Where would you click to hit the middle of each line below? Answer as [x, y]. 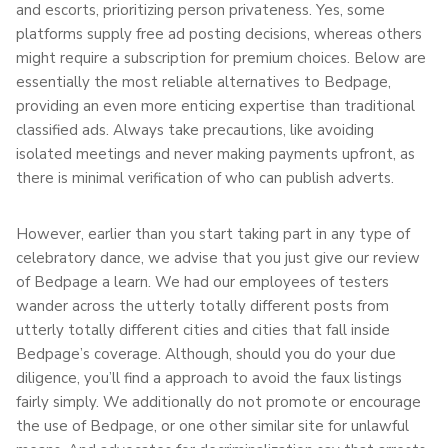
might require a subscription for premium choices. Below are [221, 57]
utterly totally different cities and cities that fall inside [203, 329]
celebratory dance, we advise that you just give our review [218, 257]
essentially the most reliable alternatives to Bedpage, [203, 81]
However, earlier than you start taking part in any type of [213, 233]
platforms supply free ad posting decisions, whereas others [219, 33]
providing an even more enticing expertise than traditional [215, 105]
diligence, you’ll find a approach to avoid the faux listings [209, 377]
